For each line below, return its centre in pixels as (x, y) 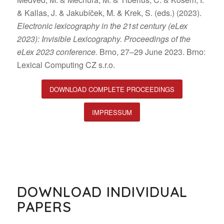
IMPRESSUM (112, 112)
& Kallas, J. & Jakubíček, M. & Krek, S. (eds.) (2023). (109, 12)
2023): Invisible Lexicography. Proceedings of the (103, 38)
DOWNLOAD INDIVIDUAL (102, 192)
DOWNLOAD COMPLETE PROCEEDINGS (112, 89)
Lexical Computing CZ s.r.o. (66, 64)
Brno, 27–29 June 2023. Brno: (152, 51)
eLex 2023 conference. (58, 51)
